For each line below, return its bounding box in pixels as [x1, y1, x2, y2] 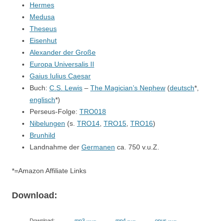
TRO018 [79, 108, 106, 115]
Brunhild [30, 131, 55, 139]
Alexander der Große [30, 48, 96, 56]
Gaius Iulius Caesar [30, 72, 91, 80]
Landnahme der [30, 143, 81, 151]
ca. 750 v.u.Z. [115, 143, 159, 151]
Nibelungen [30, 119, 65, 127]
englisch [30, 96, 55, 104]
